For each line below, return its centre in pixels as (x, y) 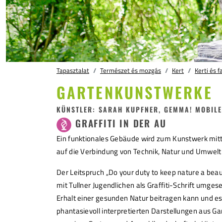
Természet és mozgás (131, 71)
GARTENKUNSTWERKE (135, 92)
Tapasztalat (73, 71)
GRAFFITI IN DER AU (121, 123)
